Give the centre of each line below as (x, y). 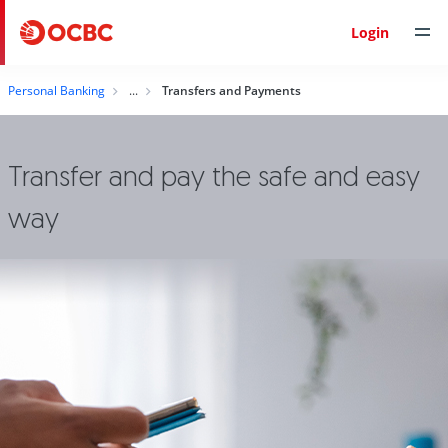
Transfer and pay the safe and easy (214, 175)
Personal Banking (56, 90)
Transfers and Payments (231, 90)
